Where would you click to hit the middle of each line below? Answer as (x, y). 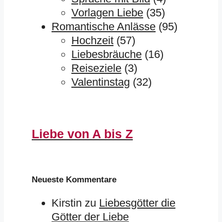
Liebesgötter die (137, 203)
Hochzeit (92, 40)
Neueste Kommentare (74, 180)
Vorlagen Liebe (107, 12)
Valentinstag (101, 82)
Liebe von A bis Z (82, 134)
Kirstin (67, 203)
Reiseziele (96, 68)
